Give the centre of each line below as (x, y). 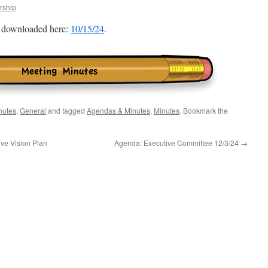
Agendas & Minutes (118, 110)
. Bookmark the (204, 110)
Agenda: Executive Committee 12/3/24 (177, 143)
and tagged (66, 110)
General (33, 110)
